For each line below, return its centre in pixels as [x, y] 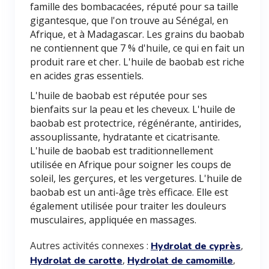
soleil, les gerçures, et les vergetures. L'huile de [136, 178]
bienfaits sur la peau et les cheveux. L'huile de [133, 109]
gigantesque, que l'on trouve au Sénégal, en [129, 20]
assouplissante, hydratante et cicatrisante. [125, 137]
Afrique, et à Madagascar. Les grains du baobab [137, 34]
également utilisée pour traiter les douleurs [128, 206]
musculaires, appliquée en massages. [113, 220]
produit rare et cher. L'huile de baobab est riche [137, 62]
